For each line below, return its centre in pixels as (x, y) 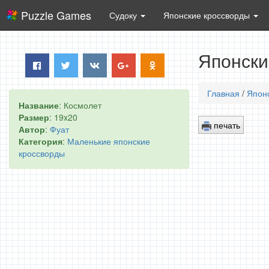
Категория (41, 141)
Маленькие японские (109, 141)
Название (39, 105)
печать (226, 125)
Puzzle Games (56, 15)
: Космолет (80, 105)
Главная (223, 93)
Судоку (124, 15)
